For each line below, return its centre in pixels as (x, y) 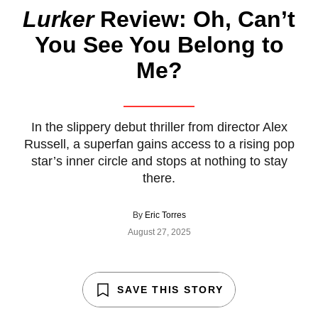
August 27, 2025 (159, 232)
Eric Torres (165, 215)
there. (159, 178)
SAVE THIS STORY (170, 289)
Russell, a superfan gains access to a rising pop (159, 144)
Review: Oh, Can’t (194, 19)
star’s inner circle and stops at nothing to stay (159, 161)
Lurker (58, 19)
